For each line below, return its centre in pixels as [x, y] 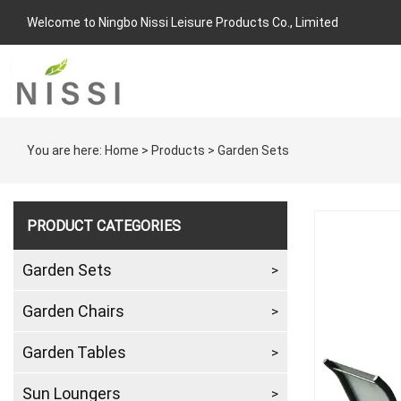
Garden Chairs [73, 311]
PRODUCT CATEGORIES [104, 225]
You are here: [66, 150]
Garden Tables [74, 352]
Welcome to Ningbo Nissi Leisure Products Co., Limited [183, 22]
